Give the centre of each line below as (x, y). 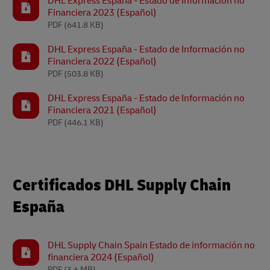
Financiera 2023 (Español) (102, 13)
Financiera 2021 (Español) (102, 110)
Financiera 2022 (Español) (102, 61)
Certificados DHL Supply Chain (122, 185)
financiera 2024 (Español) (101, 257)
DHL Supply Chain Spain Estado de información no (151, 245)
